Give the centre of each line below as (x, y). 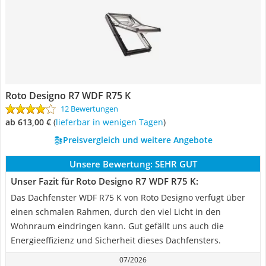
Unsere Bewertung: (111, 164)
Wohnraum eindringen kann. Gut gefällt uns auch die (117, 226)
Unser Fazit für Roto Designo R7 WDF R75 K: (104, 181)
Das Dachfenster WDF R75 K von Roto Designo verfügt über (128, 197)
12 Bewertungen (89, 109)
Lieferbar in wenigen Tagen (111, 122)
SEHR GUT (176, 164)
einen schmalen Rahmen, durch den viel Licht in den (116, 212)
